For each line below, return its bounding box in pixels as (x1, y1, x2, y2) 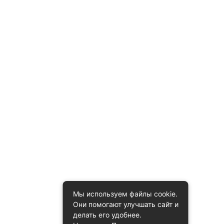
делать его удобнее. (72, 210, 141, 219)
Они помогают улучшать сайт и (72, 200, 178, 208)
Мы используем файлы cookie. (72, 189, 177, 198)
